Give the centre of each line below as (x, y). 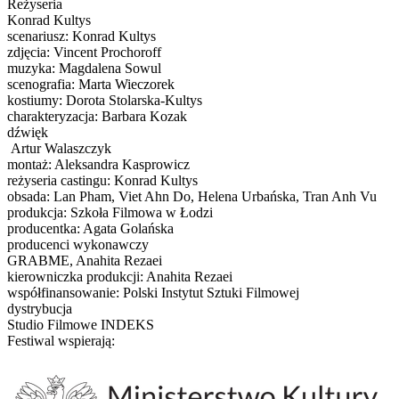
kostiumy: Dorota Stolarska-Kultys (105, 100)
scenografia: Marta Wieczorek (91, 84)
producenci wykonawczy (78, 244)
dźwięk (28, 132)
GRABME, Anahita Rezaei (85, 260)
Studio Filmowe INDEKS (81, 324)
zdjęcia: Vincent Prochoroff (84, 52)
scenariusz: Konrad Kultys (81, 36)
